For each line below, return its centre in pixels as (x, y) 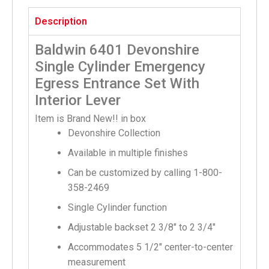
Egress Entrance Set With (117, 83)
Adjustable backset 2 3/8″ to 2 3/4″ (142, 227)
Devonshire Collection (114, 133)
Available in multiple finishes (128, 153)
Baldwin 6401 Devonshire (117, 50)
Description (61, 21)
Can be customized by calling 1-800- (145, 172)
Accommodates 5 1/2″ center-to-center (150, 247)
